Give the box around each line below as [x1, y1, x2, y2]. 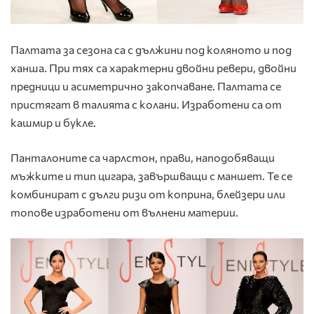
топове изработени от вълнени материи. [11, 205, 238, 219]
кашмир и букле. [11, 116, 96, 130]
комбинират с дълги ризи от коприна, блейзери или [11, 187, 285, 201]
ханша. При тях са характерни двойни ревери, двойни [11, 61, 296, 75]
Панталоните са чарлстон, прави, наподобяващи [11, 151, 275, 165]
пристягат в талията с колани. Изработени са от [11, 97, 282, 111]
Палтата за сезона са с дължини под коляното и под [11, 43, 292, 57]
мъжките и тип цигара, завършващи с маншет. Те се [11, 169, 292, 183]
